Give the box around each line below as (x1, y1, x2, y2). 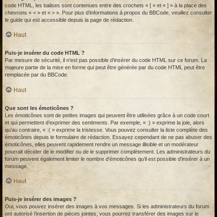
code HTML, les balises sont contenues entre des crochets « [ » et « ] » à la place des (5, 2, 207, 8)
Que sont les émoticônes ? (5, 105, 74, 111)
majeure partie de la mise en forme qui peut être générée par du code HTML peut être (5, 64, 205, 71)
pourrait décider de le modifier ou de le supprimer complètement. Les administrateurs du (5, 148, 210, 155)
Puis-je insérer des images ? (5, 196, 77, 202)
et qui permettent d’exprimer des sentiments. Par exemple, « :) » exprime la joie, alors (5, 119, 204, 125)
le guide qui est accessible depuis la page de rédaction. (5, 16, 134, 23)
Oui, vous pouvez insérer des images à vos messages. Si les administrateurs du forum (5, 203, 209, 210)
